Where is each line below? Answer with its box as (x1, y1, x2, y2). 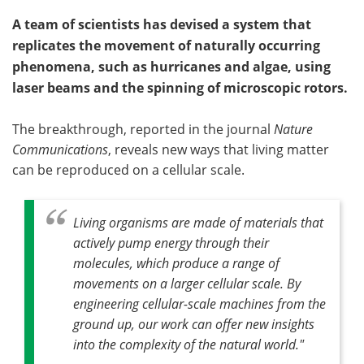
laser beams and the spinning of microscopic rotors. (12, 79, 348, 97)
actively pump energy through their (73, 234, 269, 251)
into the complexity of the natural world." (73, 336, 304, 353)
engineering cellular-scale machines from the (73, 295, 326, 312)
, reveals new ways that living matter (108, 141, 329, 158)
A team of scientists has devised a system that (12, 15, 311, 33)
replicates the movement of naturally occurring (12, 37, 320, 54)
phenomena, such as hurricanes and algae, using (12, 58, 331, 76)
